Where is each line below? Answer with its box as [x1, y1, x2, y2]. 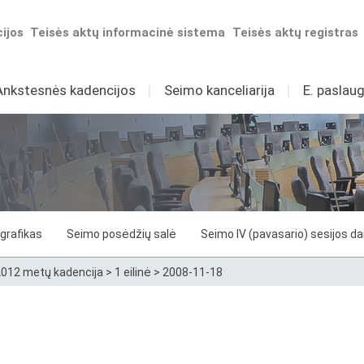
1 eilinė [115, 266, 151, 279]
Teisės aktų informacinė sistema [30, 25, 226, 40]
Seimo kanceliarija [163, 82, 275, 98]
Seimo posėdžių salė [67, 227, 176, 240]
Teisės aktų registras [232, 25, 359, 40]
